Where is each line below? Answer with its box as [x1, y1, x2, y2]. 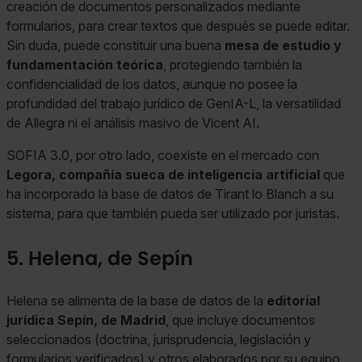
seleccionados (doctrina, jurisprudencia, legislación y [6, 331, 311, 348]
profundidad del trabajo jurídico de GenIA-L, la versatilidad [6, 95, 341, 112]
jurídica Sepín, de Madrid [6, 312, 166, 329]
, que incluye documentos [166, 312, 315, 329]
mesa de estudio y [225, 37, 342, 54]
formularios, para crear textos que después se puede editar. [6, 18, 350, 35]
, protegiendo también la [163, 57, 302, 74]
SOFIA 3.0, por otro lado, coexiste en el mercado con [6, 147, 319, 164]
